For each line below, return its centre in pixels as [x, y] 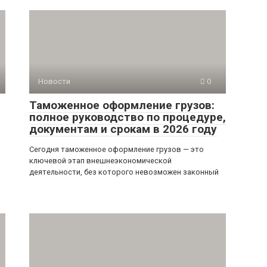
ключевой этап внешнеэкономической [100, 161]
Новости [54, 81]
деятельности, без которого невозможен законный [124, 172]
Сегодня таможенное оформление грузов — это [117, 149]
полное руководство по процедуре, [128, 117]
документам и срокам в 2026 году [123, 129]
